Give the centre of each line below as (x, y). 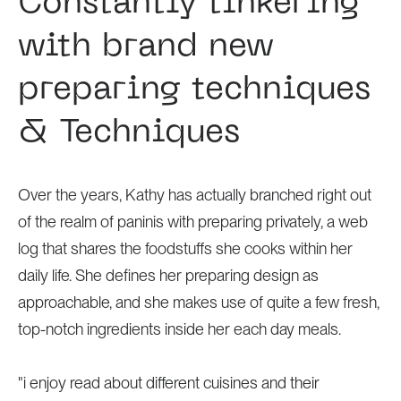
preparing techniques (194, 90)
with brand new (145, 47)
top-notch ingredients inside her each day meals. (179, 329)
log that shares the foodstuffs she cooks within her (185, 248)
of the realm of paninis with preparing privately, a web (192, 222)
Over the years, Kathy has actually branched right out (194, 195)
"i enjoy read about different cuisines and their (168, 383)
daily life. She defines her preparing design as (168, 275)
